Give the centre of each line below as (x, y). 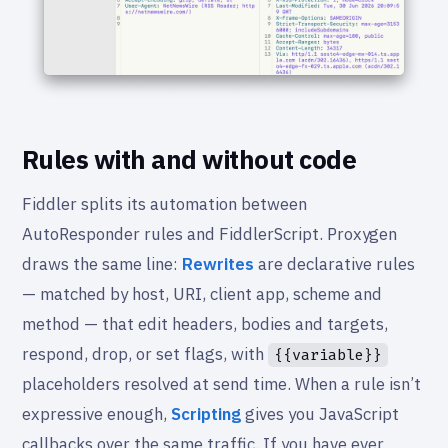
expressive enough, (96, 413)
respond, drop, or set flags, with (145, 353)
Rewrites (218, 263)
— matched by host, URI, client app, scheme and (202, 293)
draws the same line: (102, 263)
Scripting (206, 413)
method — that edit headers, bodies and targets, (205, 323)
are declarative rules (334, 263)
